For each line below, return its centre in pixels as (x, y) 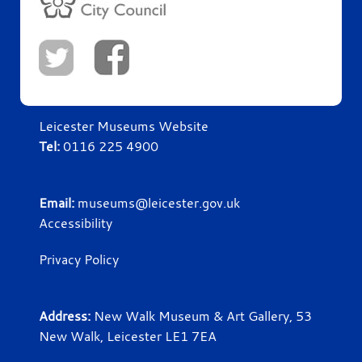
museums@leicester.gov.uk (158, 202)
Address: (66, 316)
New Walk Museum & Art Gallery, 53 (202, 316)
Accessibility (75, 223)
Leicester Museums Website (123, 126)
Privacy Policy (78, 259)
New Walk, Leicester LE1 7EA (127, 336)
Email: (58, 202)
